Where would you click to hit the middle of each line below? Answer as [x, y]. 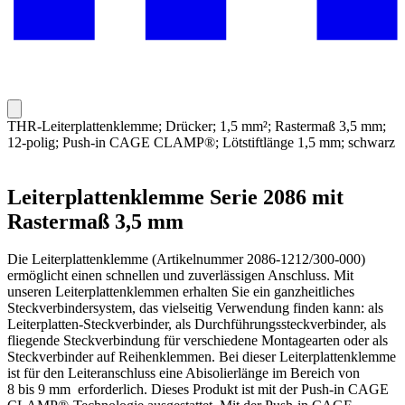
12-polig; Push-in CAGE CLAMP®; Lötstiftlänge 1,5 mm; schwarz [201, 142]
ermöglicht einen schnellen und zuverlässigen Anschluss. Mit [180, 276]
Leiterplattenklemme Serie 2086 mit [175, 197]
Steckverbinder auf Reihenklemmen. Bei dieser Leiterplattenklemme [202, 357]
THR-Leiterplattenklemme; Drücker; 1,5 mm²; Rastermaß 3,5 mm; [197, 126]
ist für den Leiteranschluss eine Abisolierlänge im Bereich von [184, 373]
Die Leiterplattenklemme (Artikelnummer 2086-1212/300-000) [186, 259]
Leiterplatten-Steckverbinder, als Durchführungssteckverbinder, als [197, 325]
